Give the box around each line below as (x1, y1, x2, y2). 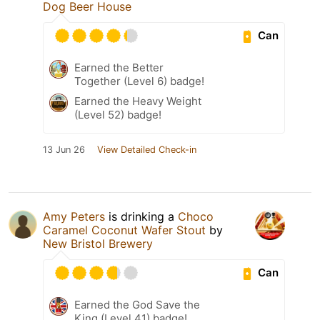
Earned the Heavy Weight (74, 94, 201, 108)
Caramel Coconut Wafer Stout (43, 222, 206, 237)
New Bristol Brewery (43, 236, 153, 251)
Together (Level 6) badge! (74, 74, 204, 88)
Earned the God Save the (74, 297, 200, 311)
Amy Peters (43, 209, 105, 224)
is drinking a (105, 209, 178, 224)
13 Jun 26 (43, 144, 85, 155)
